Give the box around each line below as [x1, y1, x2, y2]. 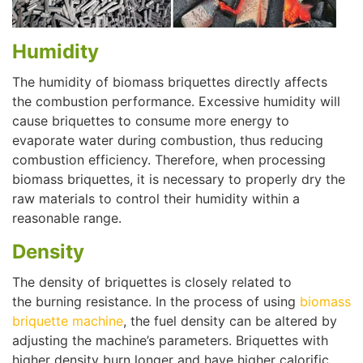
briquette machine [12, 312, 123, 329]
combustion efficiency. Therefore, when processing [12, 151, 326, 168]
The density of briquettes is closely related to [12, 273, 292, 290]
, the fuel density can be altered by [123, 312, 337, 329]
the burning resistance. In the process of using [12, 293, 300, 310]
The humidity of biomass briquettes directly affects [12, 73, 327, 90]
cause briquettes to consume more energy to [12, 112, 289, 129]
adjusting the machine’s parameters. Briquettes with [12, 331, 328, 348]
